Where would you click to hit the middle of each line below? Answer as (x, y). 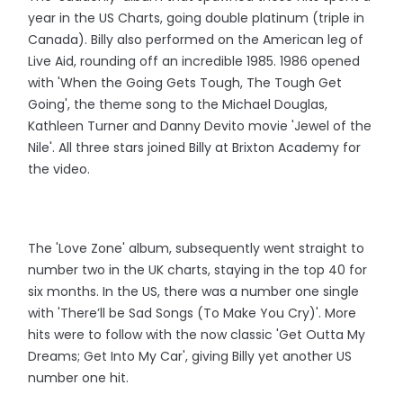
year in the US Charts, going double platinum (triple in (197, 18)
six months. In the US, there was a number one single (194, 292)
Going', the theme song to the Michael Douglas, (178, 105)
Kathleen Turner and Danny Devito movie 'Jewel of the (200, 126)
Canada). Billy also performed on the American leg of (196, 40)
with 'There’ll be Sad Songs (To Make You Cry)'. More (193, 313)
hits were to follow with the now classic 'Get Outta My (197, 335)
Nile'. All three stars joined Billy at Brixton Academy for (195, 148)
